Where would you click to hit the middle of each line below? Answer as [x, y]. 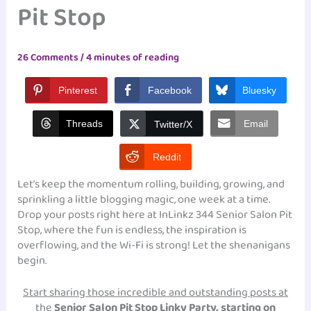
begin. [32, 260]
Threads [84, 123]
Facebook [169, 90]
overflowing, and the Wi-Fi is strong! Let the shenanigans [154, 245]
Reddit [167, 157]
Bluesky [259, 90]
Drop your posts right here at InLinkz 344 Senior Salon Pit [155, 215]
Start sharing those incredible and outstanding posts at [155, 293]
